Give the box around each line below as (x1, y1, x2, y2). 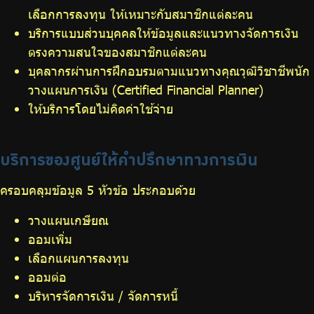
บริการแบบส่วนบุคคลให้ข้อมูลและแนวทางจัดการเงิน (28, 25, 299, 41)
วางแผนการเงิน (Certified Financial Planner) (28, 82, 264, 98)
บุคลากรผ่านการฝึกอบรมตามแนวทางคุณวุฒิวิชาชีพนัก (28, 63, 310, 79)
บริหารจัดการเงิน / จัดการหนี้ (28, 288, 182, 304)
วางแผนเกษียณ (28, 212, 109, 228)
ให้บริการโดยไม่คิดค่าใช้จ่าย (28, 101, 173, 117)
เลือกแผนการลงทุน (28, 250, 129, 266)
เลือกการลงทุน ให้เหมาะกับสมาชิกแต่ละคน (28, 6, 253, 22)
